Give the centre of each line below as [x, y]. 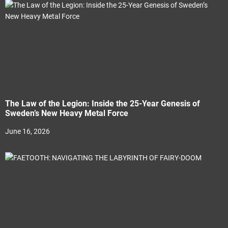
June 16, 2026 [27, 131]
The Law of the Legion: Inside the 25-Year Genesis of [103, 103]
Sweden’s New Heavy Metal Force [67, 113]
